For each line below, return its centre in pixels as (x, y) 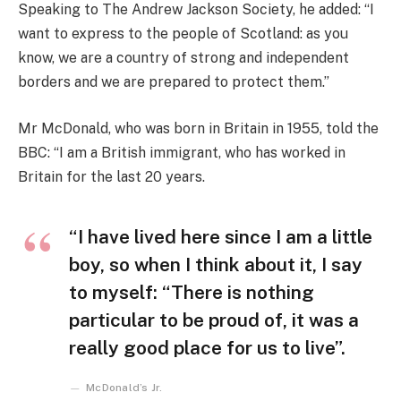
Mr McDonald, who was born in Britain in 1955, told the (198, 128)
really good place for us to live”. (207, 348)
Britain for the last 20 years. (111, 176)
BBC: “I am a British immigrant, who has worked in (182, 152)
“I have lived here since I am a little (221, 237)
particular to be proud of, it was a (214, 320)
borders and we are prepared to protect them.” (174, 82)
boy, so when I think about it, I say (216, 265)
